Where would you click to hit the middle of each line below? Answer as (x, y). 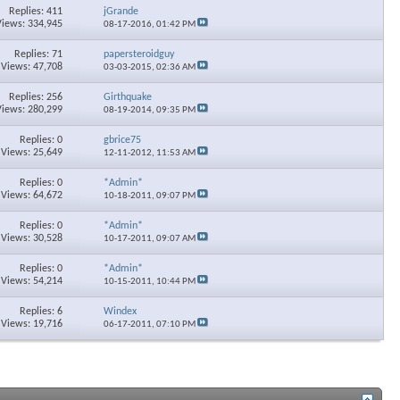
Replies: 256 (35, 97)
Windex (121, 311)
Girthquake (128, 97)
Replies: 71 (38, 54)
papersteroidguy (139, 54)
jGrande (121, 11)
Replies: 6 (41, 311)
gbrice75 (123, 140)
